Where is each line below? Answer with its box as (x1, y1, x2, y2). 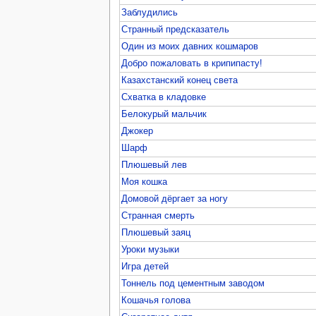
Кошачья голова (121, 295, 191, 305)
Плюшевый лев (121, 159, 188, 170)
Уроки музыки (121, 244, 180, 255)
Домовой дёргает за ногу (121, 193, 229, 204)
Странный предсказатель (121, 24, 230, 35)
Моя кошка (121, 176, 168, 187)
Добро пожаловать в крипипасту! (121, 58, 263, 68)
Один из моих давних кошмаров (121, 41, 259, 51)
